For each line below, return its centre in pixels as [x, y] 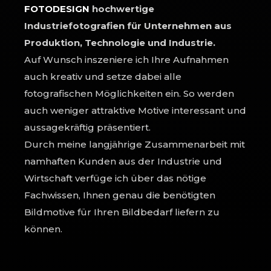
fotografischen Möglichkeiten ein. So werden [129, 93]
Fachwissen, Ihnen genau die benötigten [120, 195]
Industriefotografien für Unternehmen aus [128, 25]
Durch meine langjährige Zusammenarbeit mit [135, 144]
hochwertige [122, 8]
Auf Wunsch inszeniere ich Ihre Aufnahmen [126, 59]
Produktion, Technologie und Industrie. [120, 42]
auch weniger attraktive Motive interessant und [135, 110]
